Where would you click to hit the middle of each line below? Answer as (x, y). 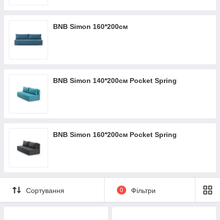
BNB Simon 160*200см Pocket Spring (115, 135)
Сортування (45, 190)
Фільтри (143, 190)
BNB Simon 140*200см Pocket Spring (115, 81)
